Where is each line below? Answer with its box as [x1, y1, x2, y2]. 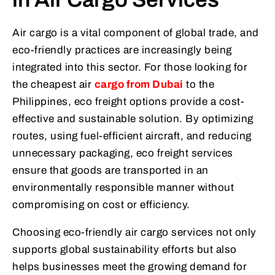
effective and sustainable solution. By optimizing [12, 113, 254, 125]
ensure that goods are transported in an [12, 165, 209, 177]
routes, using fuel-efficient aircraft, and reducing [12, 130, 252, 142]
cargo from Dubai [94, 79, 184, 91]
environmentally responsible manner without [12, 182, 234, 194]
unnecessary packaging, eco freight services [12, 147, 233, 160]
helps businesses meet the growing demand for [12, 261, 247, 273]
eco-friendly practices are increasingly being [12, 44, 232, 56]
